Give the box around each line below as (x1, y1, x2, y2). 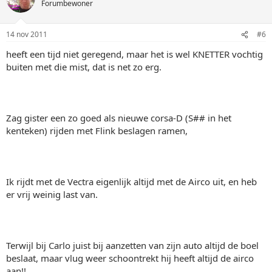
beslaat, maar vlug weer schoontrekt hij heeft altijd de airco (6, 252, 254, 264)
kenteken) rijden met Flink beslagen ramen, (6, 124, 188, 137)
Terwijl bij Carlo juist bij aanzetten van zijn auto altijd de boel (6, 239, 259, 251)
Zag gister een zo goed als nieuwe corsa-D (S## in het (6, 112, 231, 124)
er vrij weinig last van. (6, 188, 98, 200)
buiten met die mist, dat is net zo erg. (6, 61, 161, 73)
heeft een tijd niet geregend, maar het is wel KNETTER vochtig (6, 48, 263, 60)
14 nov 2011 (6, 29, 47, 39)
